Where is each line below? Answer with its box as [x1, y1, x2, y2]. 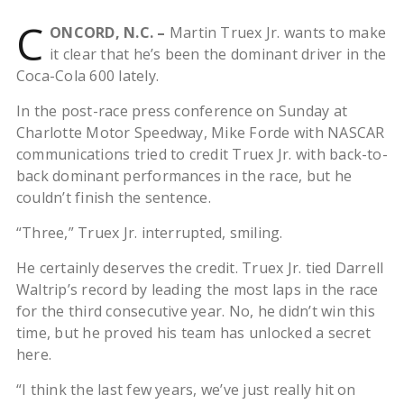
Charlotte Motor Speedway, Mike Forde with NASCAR [15, 123, 385, 142]
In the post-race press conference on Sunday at [15, 101, 348, 121]
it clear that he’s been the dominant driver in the [50, 44, 387, 64]
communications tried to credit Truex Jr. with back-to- [15, 144, 388, 164]
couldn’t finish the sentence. [15, 188, 211, 207]
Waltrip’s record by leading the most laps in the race [15, 280, 379, 299]
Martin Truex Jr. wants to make [165, 23, 387, 42]
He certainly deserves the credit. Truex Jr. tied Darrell [15, 258, 384, 278]
